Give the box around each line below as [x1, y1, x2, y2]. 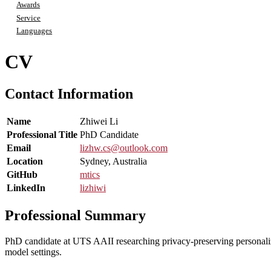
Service [16, 13, 41, 22]
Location [7, 156, 43, 167]
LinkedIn [7, 183, 45, 194]
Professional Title [7, 129, 77, 140]
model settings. [5, 246, 62, 257]
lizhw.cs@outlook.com [80, 143, 168, 154]
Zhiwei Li [80, 116, 118, 127]
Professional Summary [5, 207, 146, 223]
